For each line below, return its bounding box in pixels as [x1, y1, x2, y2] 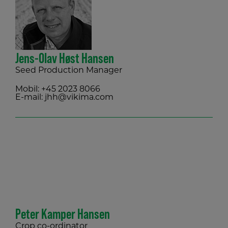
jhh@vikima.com [45, 93, 113, 102]
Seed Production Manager [15, 67, 122, 75]
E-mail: [15, 93, 45, 102]
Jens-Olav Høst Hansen [15, 50, 114, 66]
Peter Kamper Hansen [15, 205, 110, 222]
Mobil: [15, 85, 41, 94]
